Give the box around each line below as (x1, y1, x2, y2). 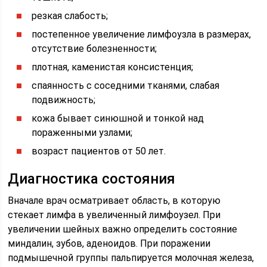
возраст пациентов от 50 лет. (32, 145, 166, 157)
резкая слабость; (32, 10, 108, 21)
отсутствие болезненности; (32, 43, 157, 54)
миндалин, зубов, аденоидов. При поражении (8, 238, 211, 249)
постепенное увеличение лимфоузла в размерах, (32, 29, 252, 40)
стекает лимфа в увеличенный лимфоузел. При (8, 209, 221, 221)
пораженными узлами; (32, 127, 133, 138)
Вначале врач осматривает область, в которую (8, 195, 221, 206)
